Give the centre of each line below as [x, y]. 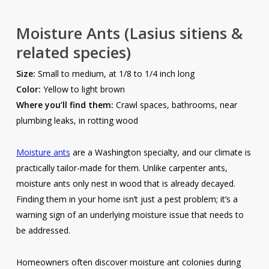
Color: [28, 89]
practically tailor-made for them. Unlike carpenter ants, [122, 168]
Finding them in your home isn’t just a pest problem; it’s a [127, 199]
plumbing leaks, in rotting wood [77, 121]
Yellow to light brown [83, 89]
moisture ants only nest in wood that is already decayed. [125, 184]
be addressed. [43, 231]
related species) [73, 53]
